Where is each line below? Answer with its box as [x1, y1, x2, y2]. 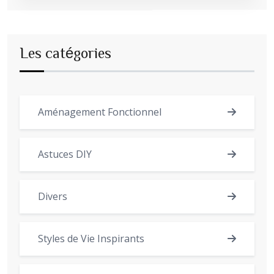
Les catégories [20, 45, 111, 60]
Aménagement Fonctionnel [38, 105, 161, 119]
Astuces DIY [38, 147, 92, 161]
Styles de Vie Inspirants [38, 231, 144, 245]
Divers [38, 189, 67, 203]
